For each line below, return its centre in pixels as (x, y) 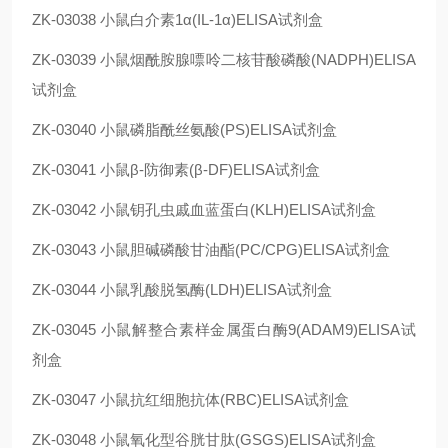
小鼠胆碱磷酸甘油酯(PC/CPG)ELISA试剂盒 (245, 249)
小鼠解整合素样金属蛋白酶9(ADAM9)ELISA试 (258, 329)
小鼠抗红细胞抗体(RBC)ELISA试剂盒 (224, 399)
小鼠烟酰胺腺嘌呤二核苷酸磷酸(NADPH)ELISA (258, 59)
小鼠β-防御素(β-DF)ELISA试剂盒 (210, 169)
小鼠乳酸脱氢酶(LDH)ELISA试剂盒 (216, 289)
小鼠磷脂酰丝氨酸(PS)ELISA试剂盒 (218, 129)
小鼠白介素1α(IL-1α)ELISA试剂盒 (211, 19)
